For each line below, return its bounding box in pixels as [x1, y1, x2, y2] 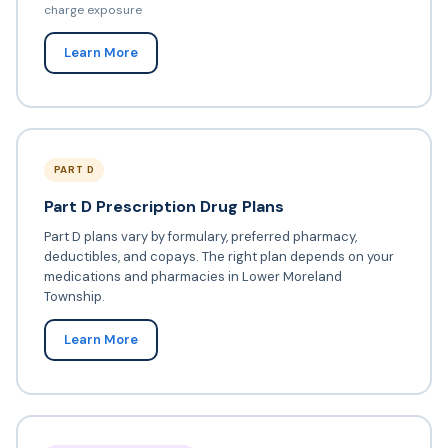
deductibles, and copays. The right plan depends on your [43, 248, 394, 266]
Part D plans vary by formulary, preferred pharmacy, [43, 228, 357, 246]
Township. [43, 288, 105, 306]
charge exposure [43, 2, 142, 19]
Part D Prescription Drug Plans [43, 196, 284, 218]
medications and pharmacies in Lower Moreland [43, 268, 342, 286]
